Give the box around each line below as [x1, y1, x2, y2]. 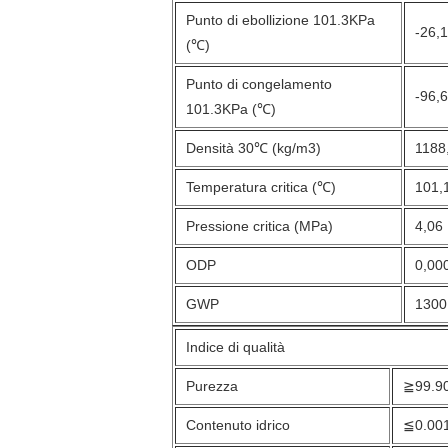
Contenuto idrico [186, 417, 290, 433]
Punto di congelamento [186, 76, 332, 92]
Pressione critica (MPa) [186, 218, 333, 234]
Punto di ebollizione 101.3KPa [186, 12, 375, 28]
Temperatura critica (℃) [186, 179, 336, 195]
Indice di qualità [186, 339, 285, 355]
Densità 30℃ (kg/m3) [186, 140, 321, 156]
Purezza [186, 378, 238, 394]
